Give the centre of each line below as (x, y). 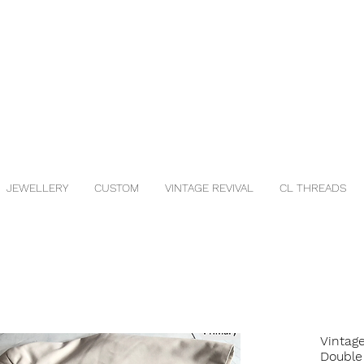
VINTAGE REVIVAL (209, 188)
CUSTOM (117, 188)
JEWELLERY (37, 188)
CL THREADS (313, 188)
